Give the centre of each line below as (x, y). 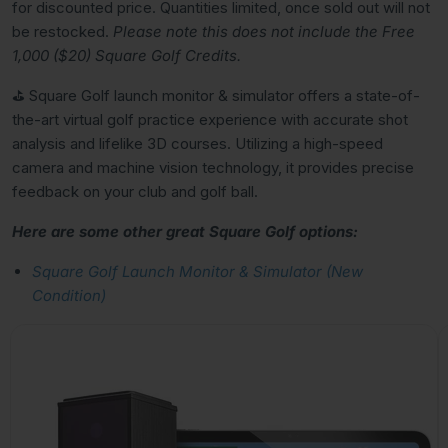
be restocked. (62, 31)
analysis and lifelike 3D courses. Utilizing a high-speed (197, 143)
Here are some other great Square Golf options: (185, 231)
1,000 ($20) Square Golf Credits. (126, 55)
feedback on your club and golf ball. (135, 191)
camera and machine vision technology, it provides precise (213, 167)
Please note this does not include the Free (264, 31)
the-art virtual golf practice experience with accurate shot (210, 119)
